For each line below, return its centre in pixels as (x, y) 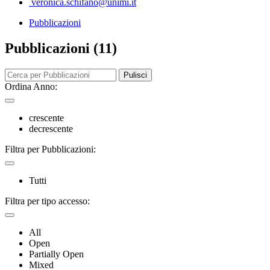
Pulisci (135, 75)
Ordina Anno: (31, 86)
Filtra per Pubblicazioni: (50, 149)
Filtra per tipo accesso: (47, 201)
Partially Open (56, 254)
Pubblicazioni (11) (61, 48)
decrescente (51, 128)
